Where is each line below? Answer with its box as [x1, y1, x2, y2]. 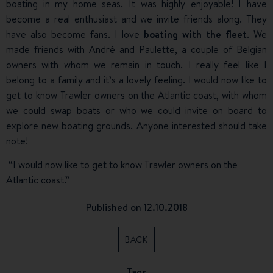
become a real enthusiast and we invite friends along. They [6, 12, 267, 26]
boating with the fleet [144, 27, 247, 41]
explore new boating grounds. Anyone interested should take [6, 119, 267, 133]
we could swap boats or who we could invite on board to [6, 104, 267, 118]
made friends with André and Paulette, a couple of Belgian [6, 43, 267, 57]
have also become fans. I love [6, 27, 144, 41]
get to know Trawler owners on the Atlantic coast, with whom [6, 88, 267, 102]
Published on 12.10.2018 [85, 200, 188, 214]
